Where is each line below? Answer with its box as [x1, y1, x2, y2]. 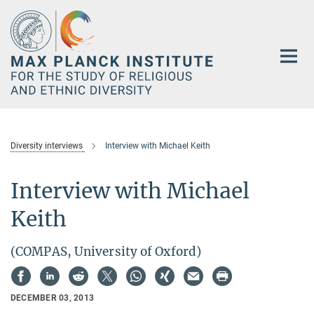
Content [4, 25, 42, 39]
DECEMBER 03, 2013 [11, 293, 95, 303]
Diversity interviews [11, 141, 83, 151]
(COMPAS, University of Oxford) [11, 244, 201, 259]
